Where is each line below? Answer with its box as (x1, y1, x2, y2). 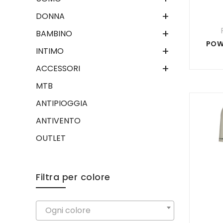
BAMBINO (36, 28, 72, 39)
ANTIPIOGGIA (36, 98, 88, 109)
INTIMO (36, 45, 64, 57)
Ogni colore (45, 205, 91, 216)
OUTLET (36, 132, 66, 144)
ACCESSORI (36, 63, 80, 74)
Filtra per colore (36, 171, 111, 183)
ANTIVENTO (36, 115, 81, 126)
